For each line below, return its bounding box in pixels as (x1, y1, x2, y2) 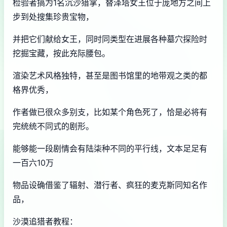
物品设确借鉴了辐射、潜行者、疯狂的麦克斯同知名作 (13, 180, 207, 190)
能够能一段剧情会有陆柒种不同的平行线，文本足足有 (13, 143, 207, 154)
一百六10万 (13, 158, 54, 168)
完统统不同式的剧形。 (13, 121, 94, 131)
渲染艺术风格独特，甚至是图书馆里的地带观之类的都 (13, 70, 207, 81)
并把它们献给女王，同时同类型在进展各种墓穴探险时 (13, 34, 207, 44)
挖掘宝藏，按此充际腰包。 (13, 48, 110, 58)
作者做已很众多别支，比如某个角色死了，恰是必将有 (13, 107, 207, 117)
